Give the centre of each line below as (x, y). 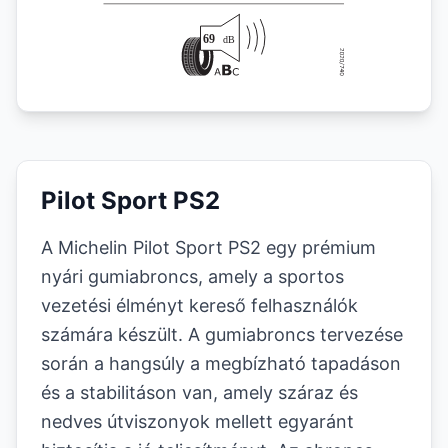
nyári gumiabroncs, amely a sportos (192, 276)
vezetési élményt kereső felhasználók (199, 305)
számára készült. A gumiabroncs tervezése (222, 334)
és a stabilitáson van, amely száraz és (199, 392)
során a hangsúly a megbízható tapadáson (221, 363)
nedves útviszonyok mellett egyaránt (197, 421)
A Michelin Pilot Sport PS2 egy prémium (208, 247)
